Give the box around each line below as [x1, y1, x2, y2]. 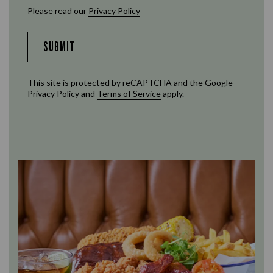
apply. [161, 88, 184, 99]
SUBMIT [43, 39, 76, 54]
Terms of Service [97, 88, 161, 99]
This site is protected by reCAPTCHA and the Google [27, 77, 233, 88]
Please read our [27, 5, 87, 16]
